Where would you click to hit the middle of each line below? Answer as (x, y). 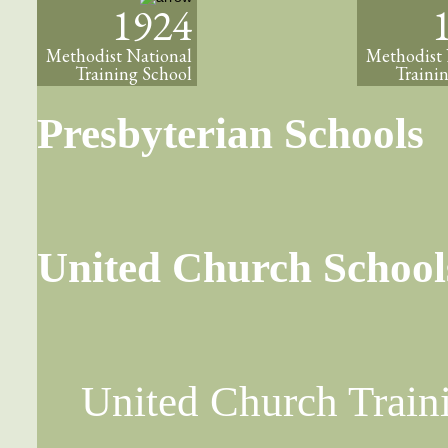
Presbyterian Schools (230, 134)
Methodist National (118, 56)
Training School (133, 74)
